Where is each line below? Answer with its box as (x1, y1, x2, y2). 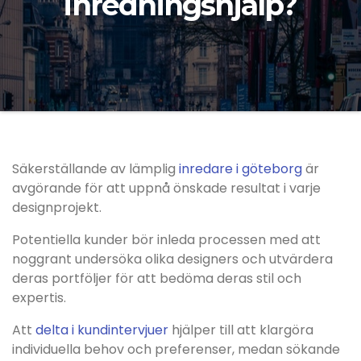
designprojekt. (12, 198, 102, 217)
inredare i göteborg (179, 160, 302, 178)
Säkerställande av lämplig (12, 160, 179, 178)
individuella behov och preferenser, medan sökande (12, 340, 340, 359)
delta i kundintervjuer (35, 321, 168, 339)
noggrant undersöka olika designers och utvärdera (12, 250, 333, 268)
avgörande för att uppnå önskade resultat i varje (12, 179, 321, 197)
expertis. (12, 288, 66, 307)
